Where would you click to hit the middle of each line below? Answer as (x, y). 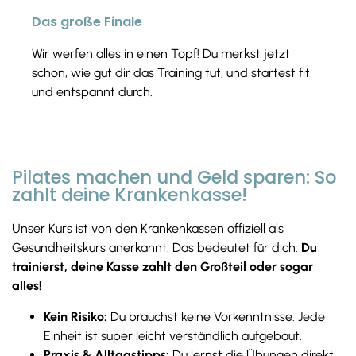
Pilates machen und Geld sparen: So (174, 178)
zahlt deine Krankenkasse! (130, 195)
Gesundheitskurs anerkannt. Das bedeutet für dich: (157, 248)
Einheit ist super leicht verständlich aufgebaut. (173, 335)
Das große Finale (87, 22)
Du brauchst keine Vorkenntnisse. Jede (216, 316)
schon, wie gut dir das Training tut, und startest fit (171, 73)
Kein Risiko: (75, 316)
